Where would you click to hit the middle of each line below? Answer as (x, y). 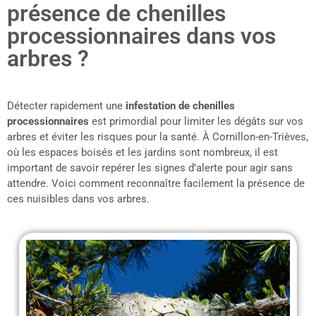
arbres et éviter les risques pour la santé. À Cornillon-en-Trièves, (158, 136)
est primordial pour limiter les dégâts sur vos (196, 121)
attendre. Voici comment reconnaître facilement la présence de (156, 183)
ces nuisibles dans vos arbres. (78, 199)
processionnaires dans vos (141, 36)
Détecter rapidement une (66, 105)
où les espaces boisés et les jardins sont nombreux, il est (142, 152)
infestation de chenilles (180, 105)
